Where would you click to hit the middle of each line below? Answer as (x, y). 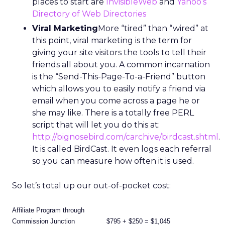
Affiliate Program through (48, 210)
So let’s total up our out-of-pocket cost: (91, 186)
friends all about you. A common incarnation (121, 65)
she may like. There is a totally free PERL (113, 113)
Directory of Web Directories (89, 14)
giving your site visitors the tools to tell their (119, 52)
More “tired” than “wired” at (153, 28)
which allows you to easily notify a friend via (119, 89)
